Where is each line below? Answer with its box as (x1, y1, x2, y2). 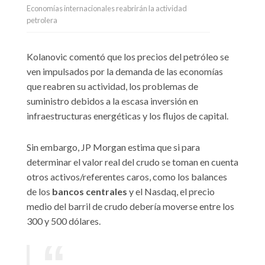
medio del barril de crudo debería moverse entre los (27, 201, 234, 212)
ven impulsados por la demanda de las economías (27, 66, 223, 77)
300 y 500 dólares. (27, 215, 101, 227)
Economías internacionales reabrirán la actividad (27, 4, 187, 14)
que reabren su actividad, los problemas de (27, 80, 198, 92)
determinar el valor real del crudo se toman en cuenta (27, 156, 238, 168)
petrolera (27, 15, 57, 25)
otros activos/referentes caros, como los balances (27, 171, 227, 183)
